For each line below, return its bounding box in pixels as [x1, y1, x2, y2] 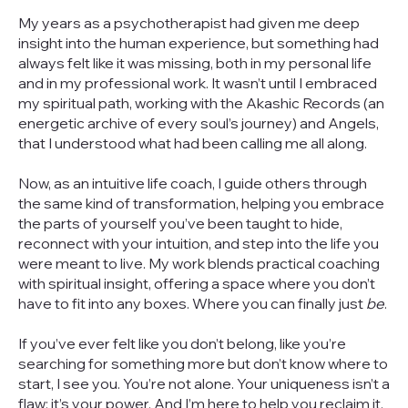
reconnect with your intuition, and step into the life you [17, 233, 379, 252]
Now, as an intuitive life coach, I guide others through [17, 173, 367, 192]
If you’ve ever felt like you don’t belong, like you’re [17, 333, 346, 352]
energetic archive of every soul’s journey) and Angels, [17, 113, 379, 132]
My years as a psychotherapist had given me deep [17, 13, 360, 32]
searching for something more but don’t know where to [17, 353, 388, 372]
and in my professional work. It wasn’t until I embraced [17, 73, 377, 92]
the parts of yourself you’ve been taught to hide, [17, 213, 342, 232]
